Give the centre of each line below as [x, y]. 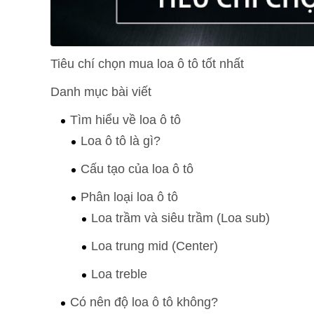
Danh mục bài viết [101, 91]
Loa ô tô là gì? [121, 141]
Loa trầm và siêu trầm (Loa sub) [180, 218]
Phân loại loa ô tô [129, 197]
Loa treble [119, 274]
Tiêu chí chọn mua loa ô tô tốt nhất [147, 63]
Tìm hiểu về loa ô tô [125, 120]
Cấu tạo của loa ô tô [137, 169]
